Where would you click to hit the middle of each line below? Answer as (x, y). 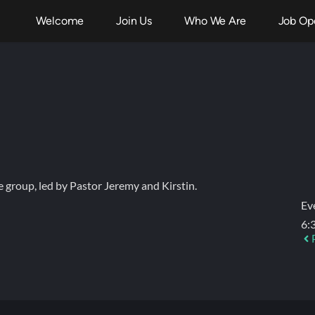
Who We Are (215, 20)
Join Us (134, 20)
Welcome (60, 20)
